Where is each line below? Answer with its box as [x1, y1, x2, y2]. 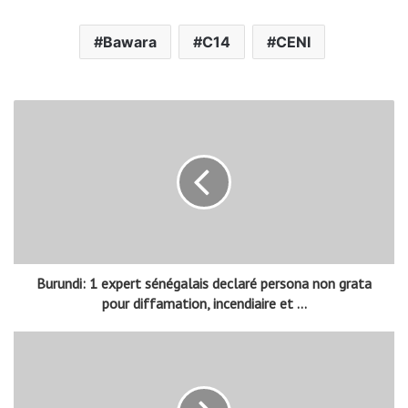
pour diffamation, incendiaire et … [101, 293, 307, 312]
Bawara [102, 32, 157, 51]
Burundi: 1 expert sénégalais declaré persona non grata [36, 273, 372, 292]
